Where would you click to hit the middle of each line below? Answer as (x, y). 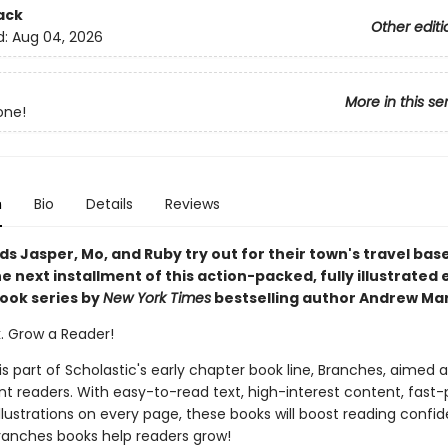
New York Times (156, 298)
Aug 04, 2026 (57, 37)
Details (109, 204)
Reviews (192, 204)
